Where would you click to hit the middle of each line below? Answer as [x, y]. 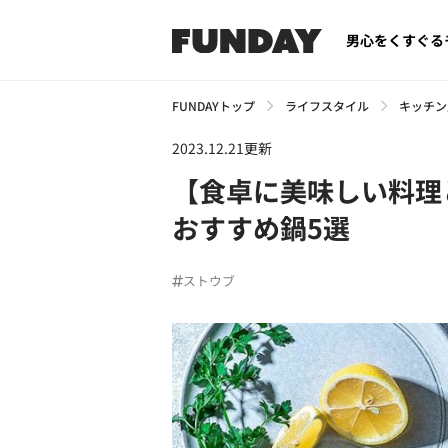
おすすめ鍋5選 [261, 227]
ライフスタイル [327, 105]
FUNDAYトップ [213, 105]
